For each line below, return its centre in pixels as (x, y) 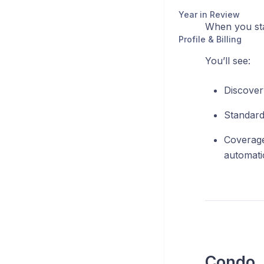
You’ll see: (227, 61)
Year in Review (209, 14)
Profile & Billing (210, 39)
